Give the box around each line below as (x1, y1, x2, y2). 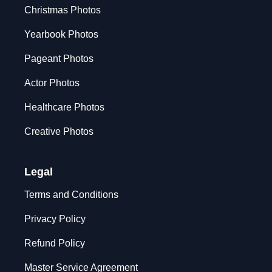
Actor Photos (24, 78, 80, 89)
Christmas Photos (24, 5, 101, 16)
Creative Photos (24, 126, 93, 137)
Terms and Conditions (24, 189, 118, 200)
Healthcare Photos (24, 102, 104, 113)
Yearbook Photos (24, 29, 98, 40)
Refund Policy (24, 238, 85, 249)
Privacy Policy (24, 214, 86, 225)
